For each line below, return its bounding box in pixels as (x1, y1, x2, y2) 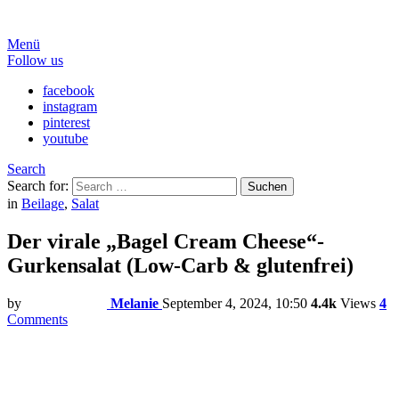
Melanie (110, 295, 159, 311)
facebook (43, 83, 94, 98)
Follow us (7, 53, 63, 68)
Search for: (7, 178, 69, 193)
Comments (7, 311, 68, 327)
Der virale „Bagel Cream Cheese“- (7, 229, 324, 253)
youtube (43, 131, 88, 146)
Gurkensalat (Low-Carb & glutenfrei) (7, 253, 354, 277)
